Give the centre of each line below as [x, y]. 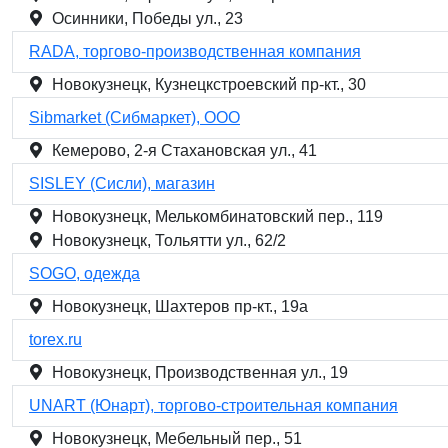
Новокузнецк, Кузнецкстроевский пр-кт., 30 [209, 84]
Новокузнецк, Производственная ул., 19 [200, 372]
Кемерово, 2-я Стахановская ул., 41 [184, 150]
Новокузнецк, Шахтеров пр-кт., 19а [180, 306]
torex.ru [55, 339]
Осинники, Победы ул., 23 [147, 18]
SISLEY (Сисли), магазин [122, 183]
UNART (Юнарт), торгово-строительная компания [213, 405]
